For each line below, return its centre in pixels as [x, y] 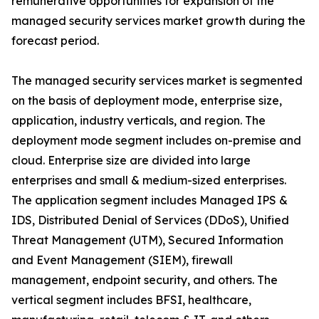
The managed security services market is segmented [157, 80]
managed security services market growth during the [158, 21]
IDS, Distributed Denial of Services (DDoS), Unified [150, 220]
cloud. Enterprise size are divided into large [131, 160]
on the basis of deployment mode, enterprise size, [147, 100]
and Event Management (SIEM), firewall [122, 260]
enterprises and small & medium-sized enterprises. [149, 180]
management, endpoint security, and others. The [145, 280]
